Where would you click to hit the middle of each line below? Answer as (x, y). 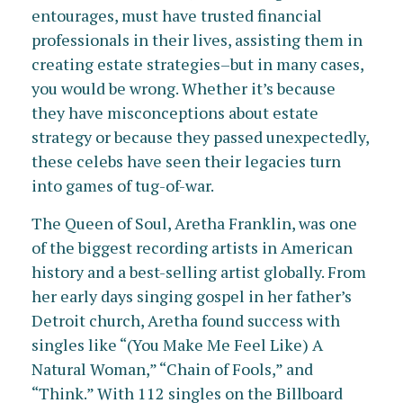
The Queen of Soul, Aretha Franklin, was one (194, 223)
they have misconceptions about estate (175, 112)
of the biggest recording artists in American (192, 247)
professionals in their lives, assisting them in (197, 40)
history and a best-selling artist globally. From (199, 272)
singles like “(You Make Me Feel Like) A (177, 345)
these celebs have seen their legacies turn (186, 161)
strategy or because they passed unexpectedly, (200, 137)
